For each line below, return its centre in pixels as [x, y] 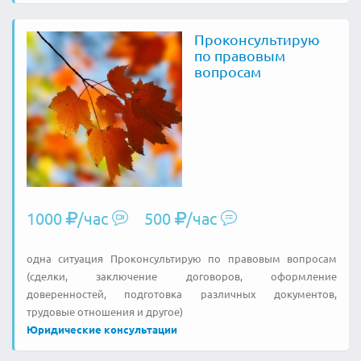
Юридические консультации [102, 329]
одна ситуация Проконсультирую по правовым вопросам [182, 258]
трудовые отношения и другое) [105, 311]
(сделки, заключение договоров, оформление [182, 276]
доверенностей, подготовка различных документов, [182, 293]
